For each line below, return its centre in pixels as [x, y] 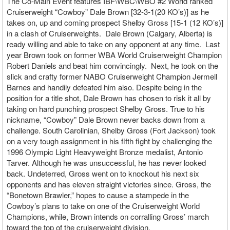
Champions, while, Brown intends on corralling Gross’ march [108, 216]
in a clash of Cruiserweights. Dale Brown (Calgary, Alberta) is [110, 33]
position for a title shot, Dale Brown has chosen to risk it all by [109, 98]
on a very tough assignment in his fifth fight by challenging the [109, 141]
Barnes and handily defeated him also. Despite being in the [104, 87]
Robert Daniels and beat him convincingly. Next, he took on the [112, 65]
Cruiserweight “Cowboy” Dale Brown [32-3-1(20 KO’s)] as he [108, 12]
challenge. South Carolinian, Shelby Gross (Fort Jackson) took [111, 130]
